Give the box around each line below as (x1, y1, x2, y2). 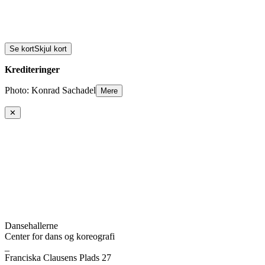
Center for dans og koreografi (5, 231, 115, 241)
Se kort (9, 44, 34, 53)
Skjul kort (34, 44, 67, 53)
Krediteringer (5, 64, 60, 75)
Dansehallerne (5, 220, 58, 231)
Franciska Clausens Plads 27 (5, 252, 111, 263)
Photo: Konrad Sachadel (5, 85, 96, 95)
